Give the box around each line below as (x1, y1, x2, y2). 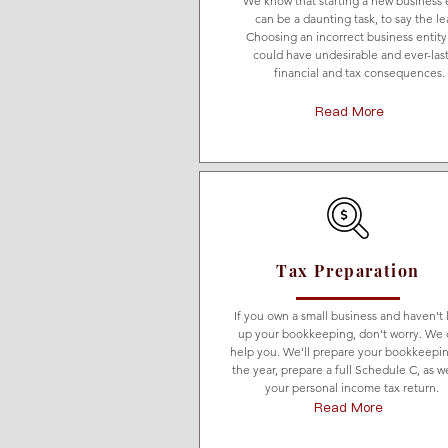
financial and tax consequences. (274, 65, 445, 80)
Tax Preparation (276, 260, 420, 281)
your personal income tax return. (264, 380, 439, 395)
